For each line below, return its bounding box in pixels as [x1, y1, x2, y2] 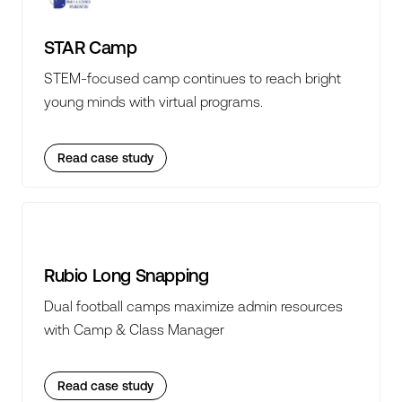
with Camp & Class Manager [44, 321, 224, 337]
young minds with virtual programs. [44, 93, 263, 109]
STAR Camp [44, 37, 137, 57]
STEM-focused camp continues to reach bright [44, 70, 341, 86]
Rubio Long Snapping [44, 265, 209, 285]
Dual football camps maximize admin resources [44, 298, 343, 314]
